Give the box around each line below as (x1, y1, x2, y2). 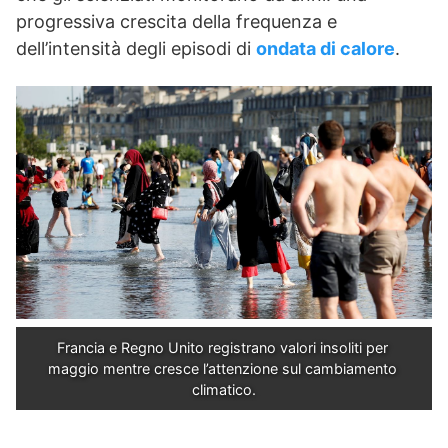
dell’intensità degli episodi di (16, 37, 256, 59)
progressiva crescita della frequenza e (16, 10, 337, 32)
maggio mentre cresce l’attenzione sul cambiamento (47, 360, 397, 378)
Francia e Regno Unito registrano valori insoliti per (56, 339, 388, 357)
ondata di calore (256, 37, 395, 59)
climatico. (192, 381, 256, 399)
